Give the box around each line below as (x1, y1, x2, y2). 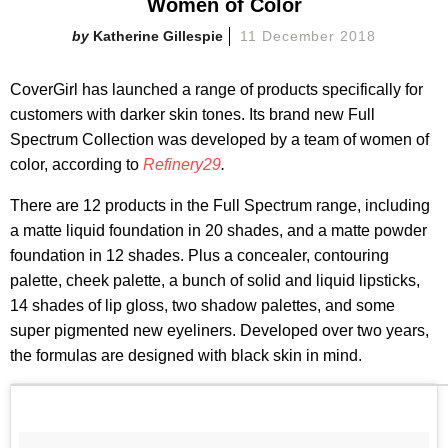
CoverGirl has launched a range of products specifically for (10, 80, 423, 98)
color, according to (10, 155, 143, 173)
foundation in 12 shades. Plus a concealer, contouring (10, 246, 389, 264)
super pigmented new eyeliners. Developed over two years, (10, 321, 429, 339)
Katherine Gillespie (92, 27, 223, 44)
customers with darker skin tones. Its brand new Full (10, 105, 375, 123)
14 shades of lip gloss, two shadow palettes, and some (10, 296, 395, 314)
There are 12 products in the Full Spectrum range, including (10, 196, 430, 214)
